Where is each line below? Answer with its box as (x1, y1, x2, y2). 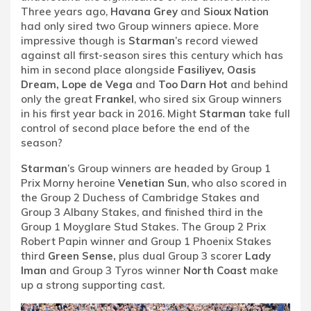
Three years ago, (21, 4, 110, 18)
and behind (228, 77, 288, 91)
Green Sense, (48, 249, 116, 262)
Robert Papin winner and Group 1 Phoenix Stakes (21, 234, 271, 248)
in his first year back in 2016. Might (21, 106, 199, 120)
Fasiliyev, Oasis (178, 62, 256, 76)
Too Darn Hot (158, 77, 228, 91)
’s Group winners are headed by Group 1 (67, 161, 271, 175)
